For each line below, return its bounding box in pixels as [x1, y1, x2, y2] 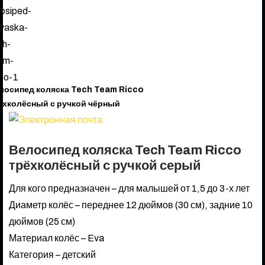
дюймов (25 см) [9, 216, 75, 227]
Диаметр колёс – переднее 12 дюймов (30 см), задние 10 [9, 199, 253, 210]
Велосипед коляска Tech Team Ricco [9, 143, 241, 157]
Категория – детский [9, 249, 96, 260]
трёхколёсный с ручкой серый [9, 158, 201, 173]
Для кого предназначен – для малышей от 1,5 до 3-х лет [9, 183, 250, 193]
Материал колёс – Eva [9, 232, 104, 243]
